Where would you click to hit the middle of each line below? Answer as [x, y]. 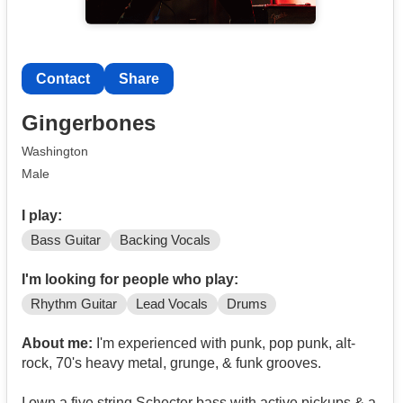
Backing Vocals [166, 240]
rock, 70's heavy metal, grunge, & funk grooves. [171, 363]
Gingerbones [89, 123]
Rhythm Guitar [74, 304]
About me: [57, 343]
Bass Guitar [66, 240]
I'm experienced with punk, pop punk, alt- [224, 343]
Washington [55, 152]
